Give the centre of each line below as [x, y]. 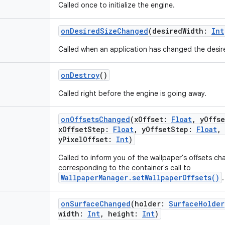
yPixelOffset [83, 139]
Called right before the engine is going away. [132, 93]
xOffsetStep [82, 129]
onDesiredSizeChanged [104, 31]
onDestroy [80, 75]
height [121, 214]
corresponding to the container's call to [125, 168]
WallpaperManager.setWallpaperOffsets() [140, 178]
